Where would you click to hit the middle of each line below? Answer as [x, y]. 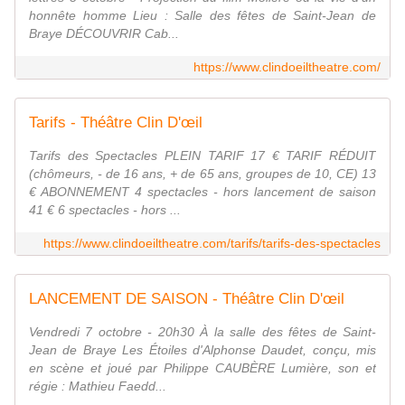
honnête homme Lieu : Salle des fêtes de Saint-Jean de [202, 16]
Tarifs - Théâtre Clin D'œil [116, 123]
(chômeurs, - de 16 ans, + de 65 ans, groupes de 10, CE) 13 [202, 174]
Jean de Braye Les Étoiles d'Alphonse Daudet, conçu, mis [202, 350]
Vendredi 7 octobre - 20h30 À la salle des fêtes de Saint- [202, 332]
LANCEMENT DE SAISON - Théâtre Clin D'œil [187, 299]
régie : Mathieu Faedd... [98, 386]
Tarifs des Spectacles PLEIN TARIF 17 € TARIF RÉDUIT [202, 156]
